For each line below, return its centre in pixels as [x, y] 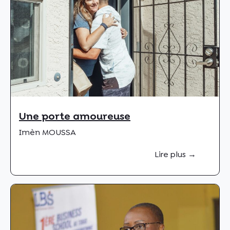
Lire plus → [176, 154]
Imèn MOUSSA [47, 132]
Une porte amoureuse [75, 116]
